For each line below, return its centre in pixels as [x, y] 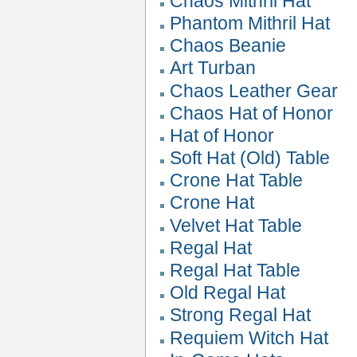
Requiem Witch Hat [249, 337]
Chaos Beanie [228, 46]
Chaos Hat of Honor [252, 113]
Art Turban [213, 68]
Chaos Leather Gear [254, 90]
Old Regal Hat [228, 293]
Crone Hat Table [237, 180]
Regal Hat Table [235, 271]
